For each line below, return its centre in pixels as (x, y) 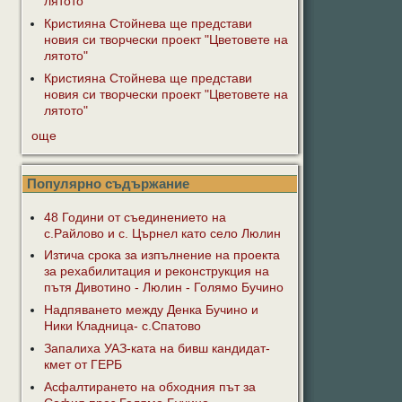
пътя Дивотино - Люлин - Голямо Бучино (163, 288)
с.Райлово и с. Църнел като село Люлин (162, 233)
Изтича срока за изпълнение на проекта (162, 256)
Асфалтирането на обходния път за (149, 387)
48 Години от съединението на (135, 217)
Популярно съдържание (108, 183)
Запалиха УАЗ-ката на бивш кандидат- (157, 349)
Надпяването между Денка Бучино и (151, 310)
